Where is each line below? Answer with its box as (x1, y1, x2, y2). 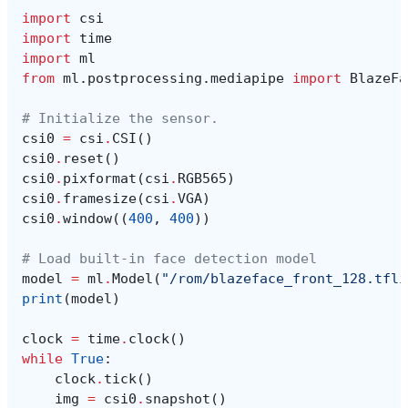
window (63, 209, 112, 227)
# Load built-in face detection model (22, 250, 317, 267)
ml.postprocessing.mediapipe (63, 69, 284, 87)
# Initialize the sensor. (22, 109, 219, 127)
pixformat (63, 169, 137, 187)
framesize (63, 189, 137, 207)
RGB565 (178, 169, 227, 187)
